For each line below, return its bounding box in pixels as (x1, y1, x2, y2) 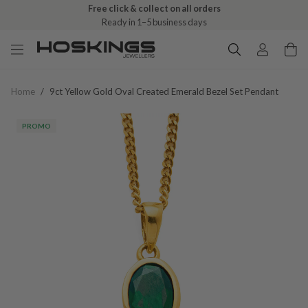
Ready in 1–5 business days (101, 16, 207, 27)
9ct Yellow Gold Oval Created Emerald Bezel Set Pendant (49, 86, 278, 97)
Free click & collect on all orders (87, 3, 221, 14)
